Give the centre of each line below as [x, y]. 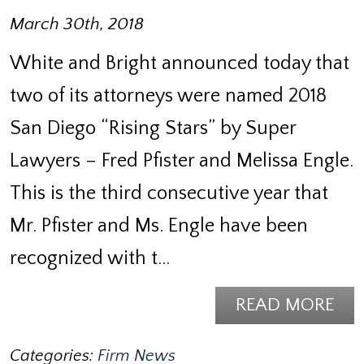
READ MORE [285, 305]
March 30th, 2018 [77, 24]
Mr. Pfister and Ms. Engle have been [159, 225]
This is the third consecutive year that [169, 193]
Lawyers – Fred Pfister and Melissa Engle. [182, 160]
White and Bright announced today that [180, 63]
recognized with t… [90, 258]
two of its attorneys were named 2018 [168, 95]
